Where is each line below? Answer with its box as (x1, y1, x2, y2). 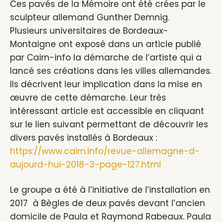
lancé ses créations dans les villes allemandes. (10, 65, 212, 77)
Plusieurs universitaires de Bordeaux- (10, 25, 168, 37)
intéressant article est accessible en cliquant (10, 105, 204, 117)
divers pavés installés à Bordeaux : (10, 132, 157, 144)
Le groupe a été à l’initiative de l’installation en (10, 184, 210, 196)
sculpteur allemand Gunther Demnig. (10, 11, 169, 23)
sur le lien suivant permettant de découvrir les (10, 118, 208, 130)
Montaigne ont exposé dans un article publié (10, 38, 201, 50)
